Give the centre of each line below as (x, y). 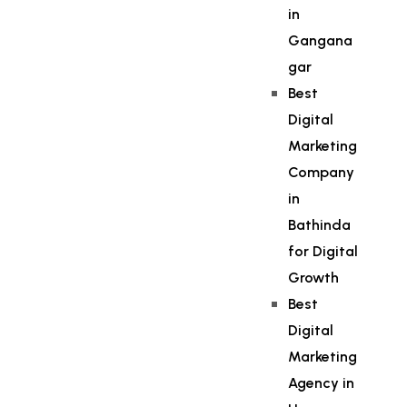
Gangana (321, 40)
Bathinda (320, 225)
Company (322, 172)
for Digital (323, 251)
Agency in (322, 383)
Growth (314, 278)
